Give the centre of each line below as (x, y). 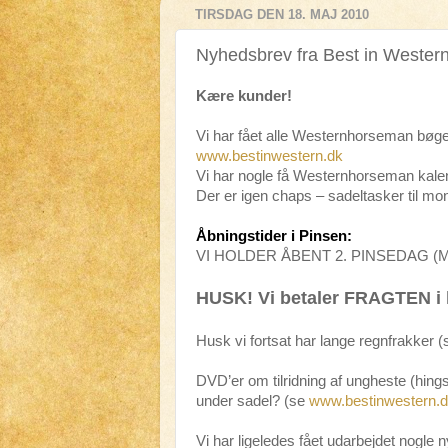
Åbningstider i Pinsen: (276, 236)
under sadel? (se (252, 401)
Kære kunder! (244, 96)
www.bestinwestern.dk (269, 156)
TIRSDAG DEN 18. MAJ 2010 (282, 15)
